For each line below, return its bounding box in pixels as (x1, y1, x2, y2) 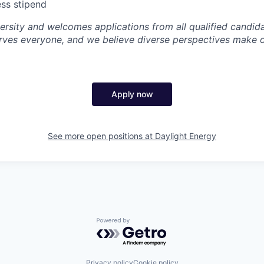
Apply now (111, 88, 153, 99)
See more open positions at (48, 130, 155, 141)
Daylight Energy (155, 130, 216, 141)
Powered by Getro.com (96, 217, 200, 229)
